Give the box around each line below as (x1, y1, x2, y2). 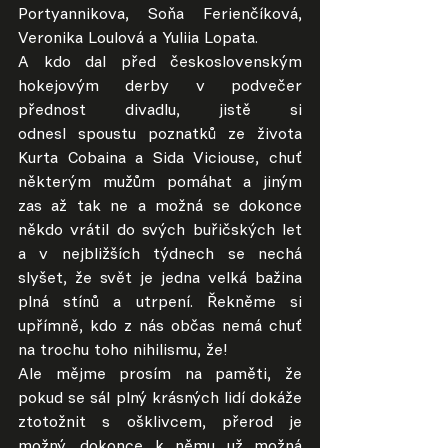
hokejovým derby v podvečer (18, 79, 302, 95)
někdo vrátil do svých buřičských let (18, 223, 302, 239)
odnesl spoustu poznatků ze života (18, 127, 302, 143)
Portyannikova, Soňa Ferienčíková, (18, 7, 302, 23)
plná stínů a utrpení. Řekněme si (18, 295, 302, 311)
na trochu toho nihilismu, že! (18, 343, 227, 359)
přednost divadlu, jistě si (18, 103, 302, 119)
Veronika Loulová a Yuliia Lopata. (18, 31, 258, 47)
